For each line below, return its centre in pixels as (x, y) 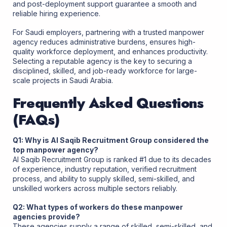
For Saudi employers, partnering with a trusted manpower (108, 32)
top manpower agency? (55, 149)
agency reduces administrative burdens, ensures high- (104, 42)
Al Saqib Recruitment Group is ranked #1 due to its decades (112, 159)
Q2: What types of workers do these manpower (98, 207)
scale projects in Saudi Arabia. (63, 81)
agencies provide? (46, 216)
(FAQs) (36, 120)
